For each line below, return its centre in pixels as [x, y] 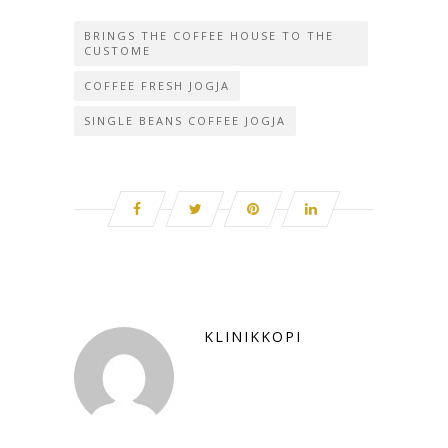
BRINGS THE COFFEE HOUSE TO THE [209, 35]
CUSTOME [117, 50]
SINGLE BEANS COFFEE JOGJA [185, 120]
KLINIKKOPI [253, 336]
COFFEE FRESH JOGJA [157, 85]
